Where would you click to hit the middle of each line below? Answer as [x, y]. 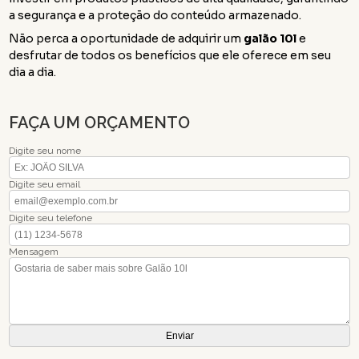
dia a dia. [33, 72]
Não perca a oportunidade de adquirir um [127, 38]
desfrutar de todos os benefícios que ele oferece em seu [170, 55]
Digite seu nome [45, 150]
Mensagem [34, 251]
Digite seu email [45, 184]
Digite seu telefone [51, 218]
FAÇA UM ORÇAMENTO [100, 122]
